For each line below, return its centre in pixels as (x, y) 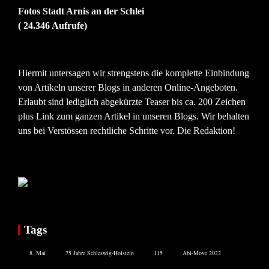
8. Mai (38, 252)
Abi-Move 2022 (202, 252)
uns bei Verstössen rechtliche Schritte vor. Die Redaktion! (127, 130)
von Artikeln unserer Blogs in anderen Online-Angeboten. (128, 87)
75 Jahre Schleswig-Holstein (100, 252)
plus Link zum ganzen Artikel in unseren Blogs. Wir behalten (134, 116)
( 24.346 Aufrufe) (53, 25)
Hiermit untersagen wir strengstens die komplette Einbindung (134, 73)
